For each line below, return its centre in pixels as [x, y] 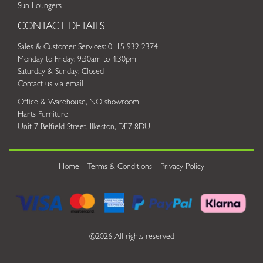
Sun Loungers [40, 6]
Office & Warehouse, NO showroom [78, 102]
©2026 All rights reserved [131, 237]
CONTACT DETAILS [61, 27]
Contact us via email [50, 84]
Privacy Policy [182, 167]
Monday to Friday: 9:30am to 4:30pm [77, 60]
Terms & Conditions [120, 167]
